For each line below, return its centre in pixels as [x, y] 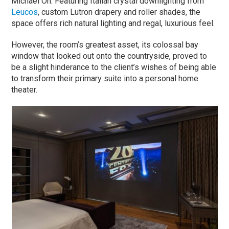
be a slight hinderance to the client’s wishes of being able [114, 67]
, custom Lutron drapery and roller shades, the [119, 12]
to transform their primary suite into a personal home [105, 78]
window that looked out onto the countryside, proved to [109, 56]
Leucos [25, 12]
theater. [25, 89]
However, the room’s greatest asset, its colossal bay [105, 44]
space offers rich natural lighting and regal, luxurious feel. [113, 23]
